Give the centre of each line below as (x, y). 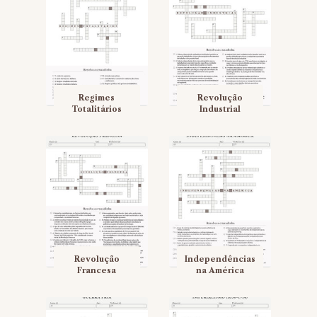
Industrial (220, 109)
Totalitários (97, 109)
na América (220, 270)
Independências (220, 259)
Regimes (97, 97)
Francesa (97, 270)
